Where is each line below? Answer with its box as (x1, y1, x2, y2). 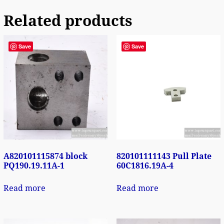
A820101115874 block (3, 151, 87, 161)
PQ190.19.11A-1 (3, 160, 64, 170)
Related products (3, 12, 132, 30)
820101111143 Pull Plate (116, 151, 211, 161)
